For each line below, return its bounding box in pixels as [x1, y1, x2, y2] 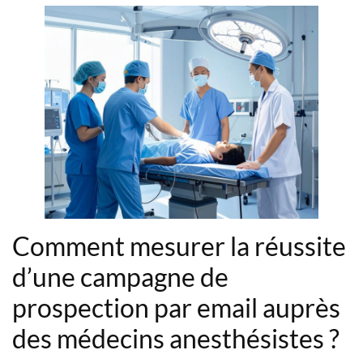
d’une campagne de [12, 261, 228, 293]
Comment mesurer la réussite [12, 230, 346, 263]
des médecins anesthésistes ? [12, 322, 340, 355]
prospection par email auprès [12, 292, 340, 324]
